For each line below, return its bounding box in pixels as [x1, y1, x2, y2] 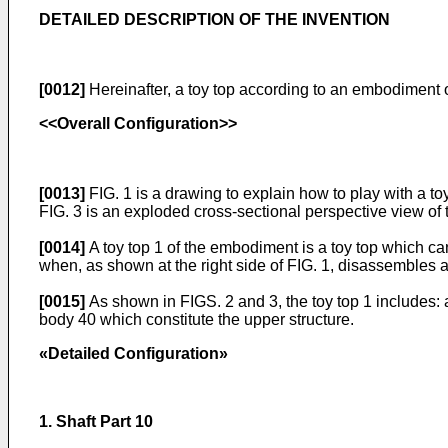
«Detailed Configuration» [39, 345, 228, 362]
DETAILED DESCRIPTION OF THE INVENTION [39, 11, 390, 28]
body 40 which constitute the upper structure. [39, 311, 354, 328]
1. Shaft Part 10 [39, 413, 153, 430]
